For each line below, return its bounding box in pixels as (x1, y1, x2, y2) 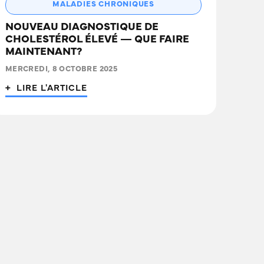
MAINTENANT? (5, 48, 82, 58)
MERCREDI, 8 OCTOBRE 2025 (5, 66, 118, 74)
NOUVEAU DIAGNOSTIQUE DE (5, 23, 159, 33)
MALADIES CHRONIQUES (52, 1, 154, 9)
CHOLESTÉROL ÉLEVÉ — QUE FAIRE (5, 35, 189, 45)
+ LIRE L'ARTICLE (5, 85, 88, 93)
